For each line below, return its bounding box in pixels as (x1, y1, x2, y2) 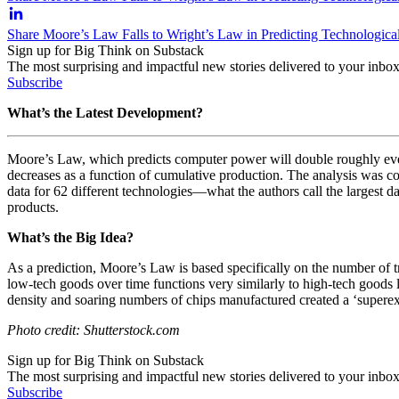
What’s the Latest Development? (7, 104, 203, 120)
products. (7, 199, 62, 215)
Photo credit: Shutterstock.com (7, 322, 180, 338)
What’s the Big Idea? (7, 229, 134, 245)
